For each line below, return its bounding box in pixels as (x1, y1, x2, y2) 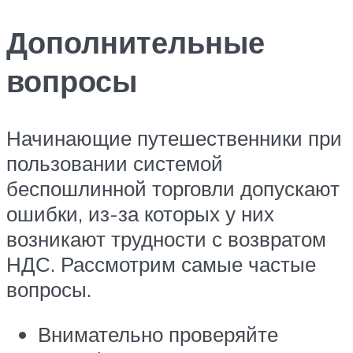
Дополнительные (6, 22, 265, 61)
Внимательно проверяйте (38, 321, 278, 347)
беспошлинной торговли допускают (6, 175, 340, 201)
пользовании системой (6, 150, 223, 176)
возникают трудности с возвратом (6, 225, 326, 251)
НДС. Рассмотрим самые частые (6, 251, 316, 277)
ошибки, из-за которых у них (6, 200, 274, 226)
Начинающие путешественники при (6, 124, 342, 150)
